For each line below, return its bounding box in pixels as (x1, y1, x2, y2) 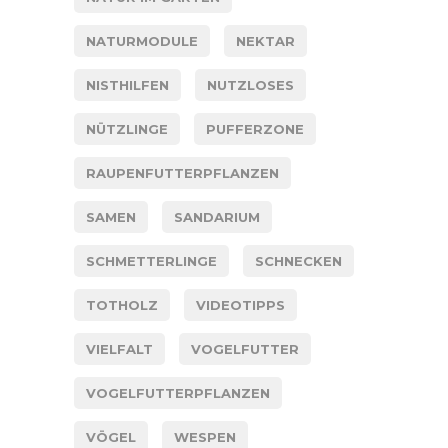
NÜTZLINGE (86, 120, 168, 137)
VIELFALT (86, 340, 153, 357)
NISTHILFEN (86, 76, 169, 93)
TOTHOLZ (86, 296, 158, 313)
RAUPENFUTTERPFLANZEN (86, 164, 279, 181)
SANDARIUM (174, 208, 260, 225)
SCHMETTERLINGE (86, 252, 217, 269)
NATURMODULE (86, 32, 198, 49)
